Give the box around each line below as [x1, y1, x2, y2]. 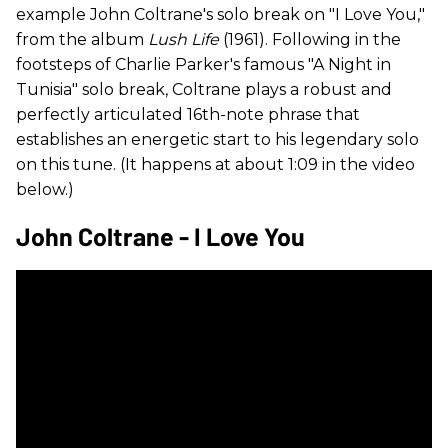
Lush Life [148, 30, 223, 50]
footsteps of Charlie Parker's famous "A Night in [16, 55, 391, 75]
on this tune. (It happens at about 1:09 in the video [16, 155, 415, 175]
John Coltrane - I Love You [16, 221, 305, 252]
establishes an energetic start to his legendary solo [16, 130, 419, 150]
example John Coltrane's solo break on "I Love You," [16, 5, 425, 25]
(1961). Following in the [223, 30, 401, 50]
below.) [16, 180, 74, 200]
